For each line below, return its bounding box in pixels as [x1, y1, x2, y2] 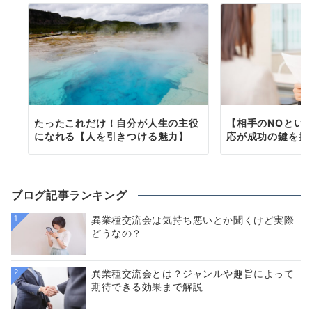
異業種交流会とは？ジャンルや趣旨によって [91, 267, 295, 280]
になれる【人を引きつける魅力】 [34, 130, 189, 143]
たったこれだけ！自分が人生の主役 [34, 117, 199, 130]
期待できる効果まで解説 [91, 281, 203, 293]
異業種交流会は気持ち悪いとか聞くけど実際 [91, 214, 295, 226]
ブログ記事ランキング [11, 188, 127, 203]
